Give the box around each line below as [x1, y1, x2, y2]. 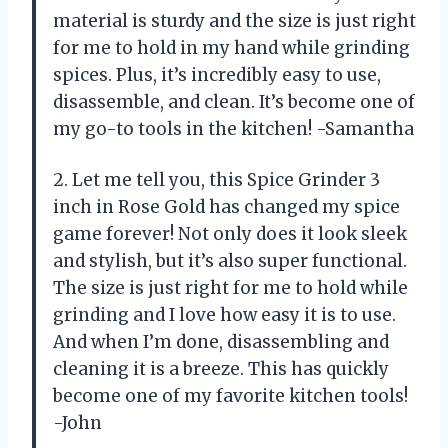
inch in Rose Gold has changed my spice [53, 195, 400, 218]
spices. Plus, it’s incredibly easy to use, [53, 63, 381, 86]
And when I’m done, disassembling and [53, 330, 389, 353]
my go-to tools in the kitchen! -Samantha [53, 117, 414, 140]
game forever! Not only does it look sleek [53, 222, 407, 245]
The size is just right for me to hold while [53, 276, 408, 299]
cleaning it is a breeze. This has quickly [53, 357, 389, 380]
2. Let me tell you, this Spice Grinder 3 [53, 168, 380, 191]
